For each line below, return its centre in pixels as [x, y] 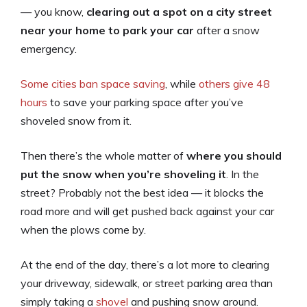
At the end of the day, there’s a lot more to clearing [145, 264]
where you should [234, 155]
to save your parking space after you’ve [145, 102]
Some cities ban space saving [93, 83]
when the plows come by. [83, 229]
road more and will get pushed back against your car [147, 211]
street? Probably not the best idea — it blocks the [142, 192]
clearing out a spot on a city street [179, 11]
